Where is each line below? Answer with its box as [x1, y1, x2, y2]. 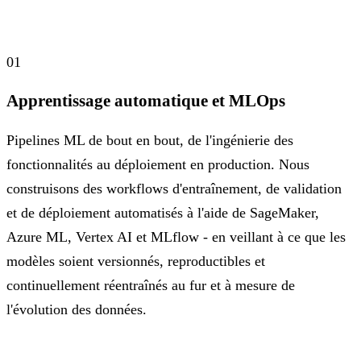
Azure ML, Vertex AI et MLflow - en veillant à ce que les [6, 228, 346, 245]
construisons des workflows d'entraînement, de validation [6, 180, 342, 197]
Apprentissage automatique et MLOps [6, 90, 285, 110]
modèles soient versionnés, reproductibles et [6, 252, 265, 269]
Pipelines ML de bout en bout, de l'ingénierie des [6, 131, 293, 148]
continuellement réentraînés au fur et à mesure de [6, 276, 295, 293]
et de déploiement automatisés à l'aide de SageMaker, [6, 204, 319, 221]
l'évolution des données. [6, 301, 147, 317]
